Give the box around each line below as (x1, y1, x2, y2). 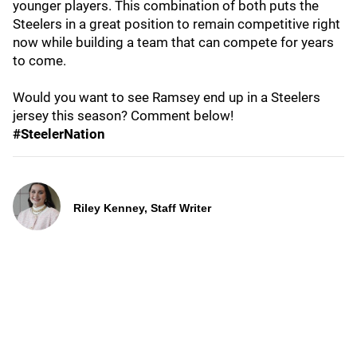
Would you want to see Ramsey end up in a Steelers (13, 89, 320, 105)
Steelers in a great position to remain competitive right (13, 16, 340, 32)
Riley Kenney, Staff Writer (73, 202, 211, 214)
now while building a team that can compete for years (13, 34, 334, 50)
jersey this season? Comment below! (13, 108, 233, 124)
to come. (13, 53, 66, 69)
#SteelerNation (13, 126, 105, 142)
